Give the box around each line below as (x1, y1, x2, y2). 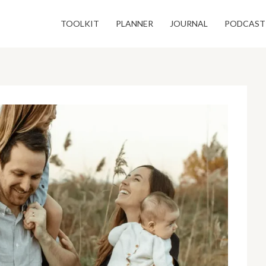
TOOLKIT (60, 18, 99, 28)
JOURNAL (169, 18, 208, 28)
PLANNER (115, 18, 153, 28)
